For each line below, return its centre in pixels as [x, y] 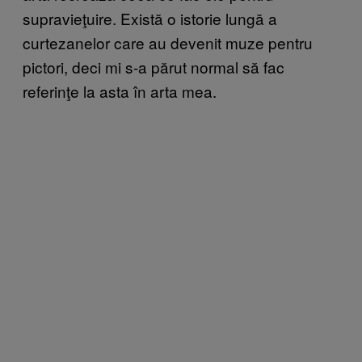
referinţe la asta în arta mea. [120, 90]
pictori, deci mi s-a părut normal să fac [154, 66]
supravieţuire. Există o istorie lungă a [150, 18]
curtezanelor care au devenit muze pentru [168, 42]
